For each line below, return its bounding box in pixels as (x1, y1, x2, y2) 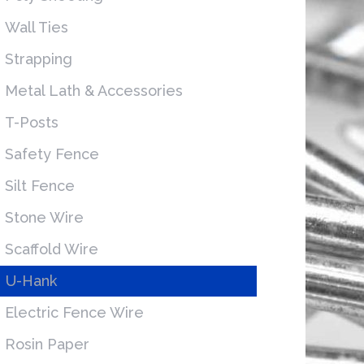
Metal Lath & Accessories (4, 82, 183, 100)
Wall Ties (4, 19, 68, 37)
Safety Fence (4, 145, 99, 163)
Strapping (4, 50, 72, 68)
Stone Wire (4, 209, 84, 227)
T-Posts (4, 114, 58, 132)
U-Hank (5, 272, 57, 290)
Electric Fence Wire (4, 304, 144, 322)
